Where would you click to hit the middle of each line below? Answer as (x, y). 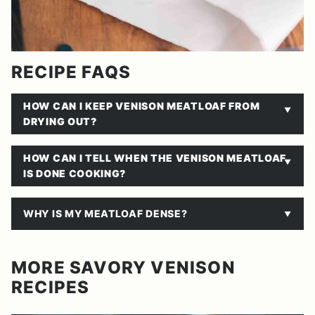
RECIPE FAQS (71, 72)
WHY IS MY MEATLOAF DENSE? (105, 214)
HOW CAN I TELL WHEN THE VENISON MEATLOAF (155, 158)
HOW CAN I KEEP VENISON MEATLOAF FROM (142, 106)
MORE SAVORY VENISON (123, 268)
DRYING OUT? (60, 122)
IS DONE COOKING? (75, 174)
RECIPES (51, 288)
